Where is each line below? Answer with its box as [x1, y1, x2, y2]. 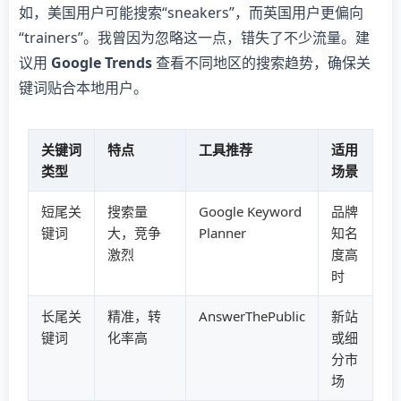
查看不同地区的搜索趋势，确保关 [152, 52, 371, 73]
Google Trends [51, 52, 152, 73]
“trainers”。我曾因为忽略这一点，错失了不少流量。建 [19, 27, 370, 47]
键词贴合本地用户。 [19, 77, 148, 98]
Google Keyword [199, 202, 302, 221]
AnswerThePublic [199, 307, 305, 326]
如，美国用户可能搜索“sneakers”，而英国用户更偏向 [19, 2, 363, 22]
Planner [199, 224, 246, 243]
